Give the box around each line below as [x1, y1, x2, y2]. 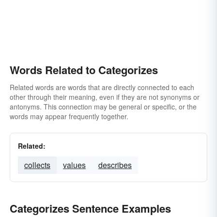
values [63, 159, 86, 170]
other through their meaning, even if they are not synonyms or [10, 92, 200, 102]
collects [24, 159, 50, 170]
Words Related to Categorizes [10, 62, 158, 77]
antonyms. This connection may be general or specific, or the [10, 102, 197, 111]
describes [98, 159, 132, 170]
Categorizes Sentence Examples [10, 201, 171, 216]
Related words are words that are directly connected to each [10, 82, 194, 92]
